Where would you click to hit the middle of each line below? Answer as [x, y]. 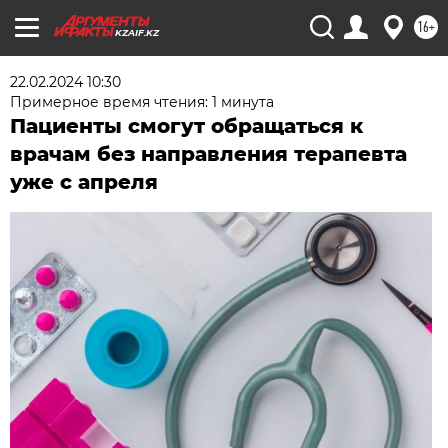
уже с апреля [84, 182]
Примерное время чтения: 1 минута [142, 102]
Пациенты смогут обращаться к [187, 126]
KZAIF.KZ [137, 32]
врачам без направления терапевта [209, 154]
